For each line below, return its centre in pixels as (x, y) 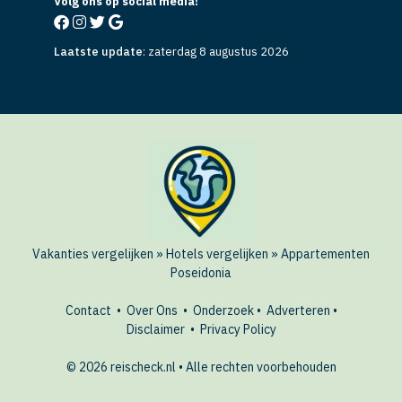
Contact (88, 310)
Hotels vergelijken (217, 253)
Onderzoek (223, 310)
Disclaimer (155, 329)
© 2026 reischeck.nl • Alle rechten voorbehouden (201, 367)
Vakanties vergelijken (93, 253)
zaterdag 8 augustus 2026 (218, 51)
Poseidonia (201, 272)
